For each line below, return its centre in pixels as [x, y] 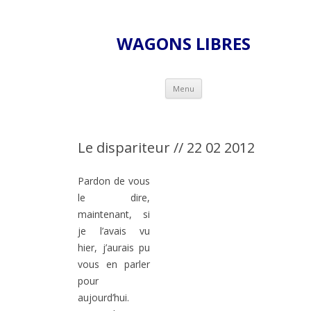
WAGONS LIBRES [183, 44]
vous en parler [114, 264]
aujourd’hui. [103, 298]
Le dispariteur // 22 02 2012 [166, 148]
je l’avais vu [114, 231]
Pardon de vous [114, 181]
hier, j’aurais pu [114, 248]
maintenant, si [114, 215]
